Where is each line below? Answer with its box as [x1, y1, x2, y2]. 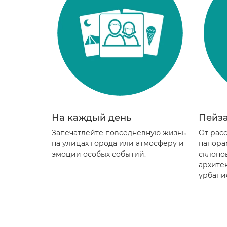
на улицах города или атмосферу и [52, 139, 184, 148]
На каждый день [52, 112, 131, 123]
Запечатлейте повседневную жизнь [52, 128, 186, 137]
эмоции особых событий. [52, 149, 146, 159]
